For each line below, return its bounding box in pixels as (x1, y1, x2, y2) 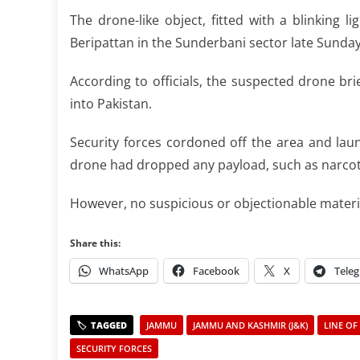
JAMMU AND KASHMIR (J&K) (193, 319, 308, 331)
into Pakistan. (70, 95, 152, 112)
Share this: (70, 236, 121, 250)
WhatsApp (99, 264, 149, 278)
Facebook (193, 264, 239, 278)
